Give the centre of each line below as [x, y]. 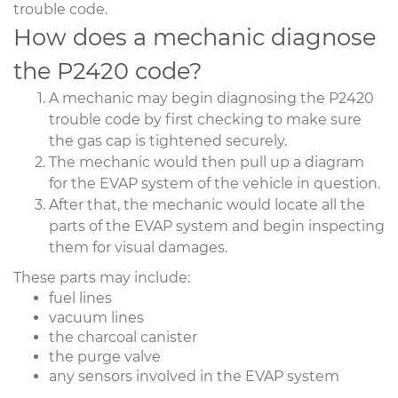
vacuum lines [96, 317]
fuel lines [80, 298]
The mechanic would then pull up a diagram [207, 162]
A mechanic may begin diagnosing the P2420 [211, 98]
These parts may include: [102, 277]
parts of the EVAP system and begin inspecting [217, 226]
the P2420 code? [108, 70]
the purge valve [105, 356]
